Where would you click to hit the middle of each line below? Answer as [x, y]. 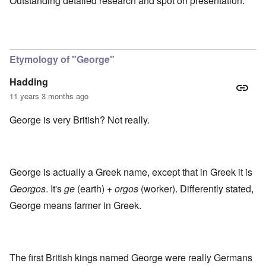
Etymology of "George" [62, 59]
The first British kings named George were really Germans [131, 258]
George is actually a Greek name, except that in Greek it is [131, 172]
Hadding [29, 82]
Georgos [28, 189]
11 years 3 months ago [49, 96]
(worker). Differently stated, [196, 189]
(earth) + [95, 189]
